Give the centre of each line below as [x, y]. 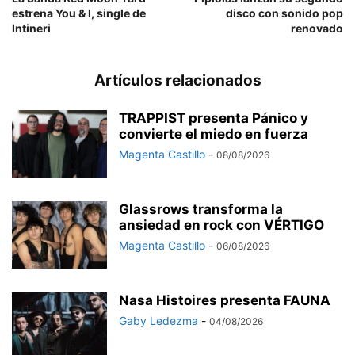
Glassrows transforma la [201, 210]
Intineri [31, 29]
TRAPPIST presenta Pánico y [214, 118]
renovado [317, 29]
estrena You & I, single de [79, 13]
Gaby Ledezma [158, 321]
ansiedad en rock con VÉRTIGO [221, 225]
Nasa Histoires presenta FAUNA [225, 301]
